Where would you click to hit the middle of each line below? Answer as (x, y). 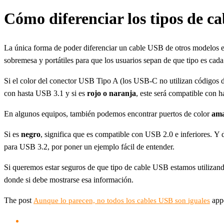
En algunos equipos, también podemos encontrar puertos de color (108, 114)
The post (19, 200)
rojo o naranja (111, 93)
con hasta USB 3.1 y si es (45, 93)
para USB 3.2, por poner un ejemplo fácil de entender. (89, 147)
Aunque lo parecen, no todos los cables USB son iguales (122, 200)
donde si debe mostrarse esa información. (69, 180)
